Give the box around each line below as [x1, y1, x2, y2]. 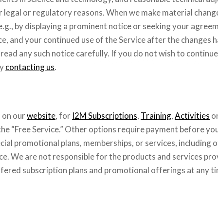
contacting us [5, 61, 54, 72]
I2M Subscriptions [72, 110, 137, 121]
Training [141, 110, 171, 121]
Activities [175, 110, 210, 121]
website [27, 110, 55, 121]
